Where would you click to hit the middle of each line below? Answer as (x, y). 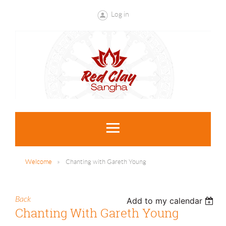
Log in (120, 14)
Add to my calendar (165, 201)
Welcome (39, 161)
